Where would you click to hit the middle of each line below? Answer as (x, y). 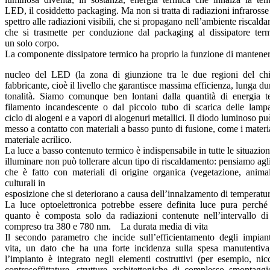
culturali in (25, 183)
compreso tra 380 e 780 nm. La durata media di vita (108, 227)
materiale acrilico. (42, 140)
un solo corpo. (33, 43)
